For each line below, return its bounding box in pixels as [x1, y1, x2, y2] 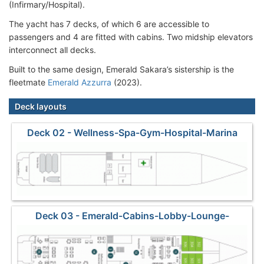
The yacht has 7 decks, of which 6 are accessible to [9, 18, 209, 29]
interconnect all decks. [9, 44, 96, 55]
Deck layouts [15, 101, 67, 111]
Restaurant [107, 229, 157, 241]
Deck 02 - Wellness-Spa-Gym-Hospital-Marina [27, 126, 237, 138]
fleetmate [9, 77, 48, 87]
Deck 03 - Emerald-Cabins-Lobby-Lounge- [35, 210, 229, 222]
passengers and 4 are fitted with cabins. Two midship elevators [9, 31, 253, 42]
